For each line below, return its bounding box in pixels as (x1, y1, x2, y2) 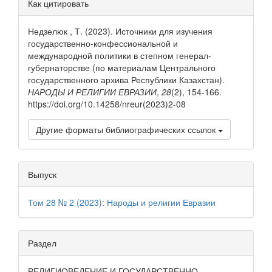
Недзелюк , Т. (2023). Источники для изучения (28, 25, 212, 38)
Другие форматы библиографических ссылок (36, 123, 218, 136)
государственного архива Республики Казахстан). (28, 73, 225, 86)
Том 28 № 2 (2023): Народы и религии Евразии (28, 196, 216, 209)
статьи (18, 7, 73, 33)
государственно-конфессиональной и (28, 37, 178, 50)
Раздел (28, 237, 56, 250)
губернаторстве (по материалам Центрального (28, 61, 216, 74)
